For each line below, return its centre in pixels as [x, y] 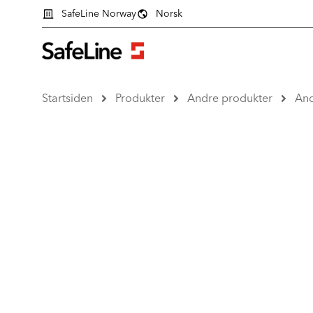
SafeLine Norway [99, 14]
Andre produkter [230, 98]
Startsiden [67, 98]
